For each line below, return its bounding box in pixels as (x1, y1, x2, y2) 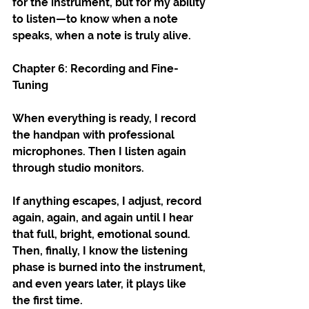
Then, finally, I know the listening (12, 243, 190, 257)
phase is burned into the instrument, (12, 260, 208, 274)
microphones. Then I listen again (12, 144, 189, 158)
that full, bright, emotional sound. (12, 227, 193, 241)
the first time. (12, 293, 83, 307)
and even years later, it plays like (12, 277, 189, 290)
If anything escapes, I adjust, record (12, 194, 204, 208)
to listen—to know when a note (12, 12, 181, 26)
